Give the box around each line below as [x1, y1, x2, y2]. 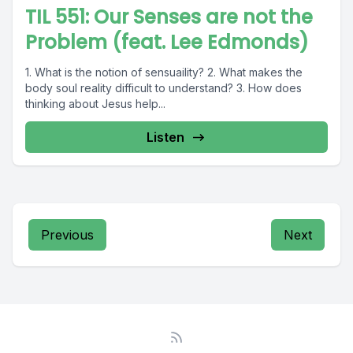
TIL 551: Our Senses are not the [25, 4, 313, 30]
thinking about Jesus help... [25, 97, 165, 110]
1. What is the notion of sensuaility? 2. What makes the [25, 65, 303, 79]
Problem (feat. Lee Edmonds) [25, 29, 309, 55]
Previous [41, 227, 94, 243]
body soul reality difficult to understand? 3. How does [25, 81, 302, 95]
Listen [147, 129, 184, 145]
